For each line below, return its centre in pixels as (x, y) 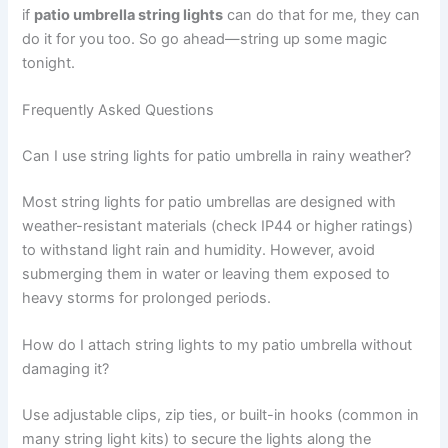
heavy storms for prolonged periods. (147, 297)
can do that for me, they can (322, 14)
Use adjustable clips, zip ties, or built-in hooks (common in (221, 414)
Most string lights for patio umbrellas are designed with (209, 201)
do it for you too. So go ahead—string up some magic (205, 38)
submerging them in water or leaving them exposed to (206, 273)
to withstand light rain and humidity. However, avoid (199, 249)
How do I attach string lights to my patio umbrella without (217, 345)
